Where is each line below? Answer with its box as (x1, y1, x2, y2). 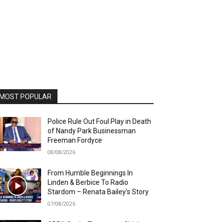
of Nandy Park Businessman (48, 127, 136, 135)
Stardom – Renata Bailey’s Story (48, 188, 149, 196)
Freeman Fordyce (48, 136, 103, 145)
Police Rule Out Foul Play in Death (48, 117, 152, 126)
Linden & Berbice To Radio (48, 178, 129, 187)
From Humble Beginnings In (48, 169, 133, 177)
